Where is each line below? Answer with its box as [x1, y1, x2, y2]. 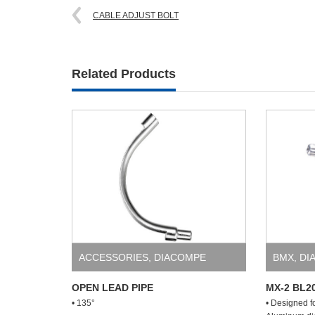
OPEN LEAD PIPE [72, 282, 153, 293]
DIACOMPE [154, 252, 206, 263]
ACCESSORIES [79, 252, 148, 263]
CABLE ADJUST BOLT [93, 11, 179, 20]
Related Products [72, 67, 176, 81]
